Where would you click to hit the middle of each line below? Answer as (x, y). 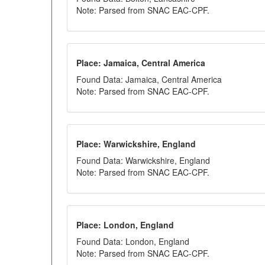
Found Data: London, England (133, 241)
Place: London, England (125, 225)
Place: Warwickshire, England (136, 144)
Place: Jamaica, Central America (141, 63)
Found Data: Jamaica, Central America (149, 79)
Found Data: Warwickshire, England (143, 160)
